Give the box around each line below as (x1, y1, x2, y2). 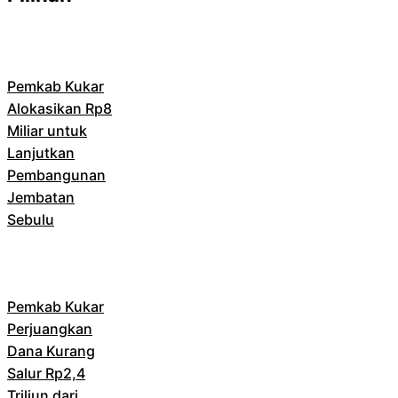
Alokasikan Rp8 (7, 99, 112, 117)
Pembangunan (7, 165, 106, 184)
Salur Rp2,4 (7, 363, 85, 382)
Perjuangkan (7, 319, 92, 338)
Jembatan (7, 187, 75, 206)
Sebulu (7, 210, 54, 228)
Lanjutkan (7, 143, 75, 162)
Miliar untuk (7, 121, 87, 139)
